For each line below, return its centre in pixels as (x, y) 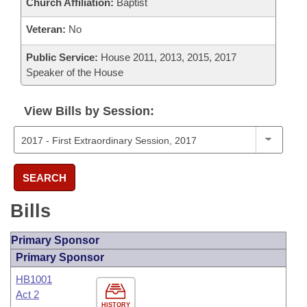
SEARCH (45, 177)
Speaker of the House (75, 72)
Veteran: (46, 29)
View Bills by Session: (89, 111)
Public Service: (62, 57)
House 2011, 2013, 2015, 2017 (167, 57)
